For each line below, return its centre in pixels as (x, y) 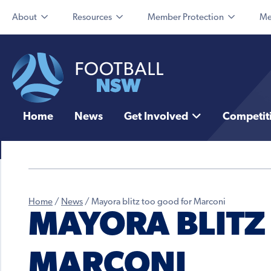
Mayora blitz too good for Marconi (158, 203)
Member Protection (186, 18)
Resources (92, 18)
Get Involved (156, 117)
